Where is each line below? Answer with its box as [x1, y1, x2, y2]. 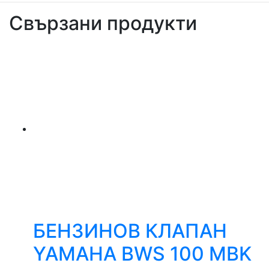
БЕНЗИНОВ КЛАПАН [33, 219, 227, 243]
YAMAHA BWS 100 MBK [33, 242, 252, 265]
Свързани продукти [9, 11, 197, 35]
